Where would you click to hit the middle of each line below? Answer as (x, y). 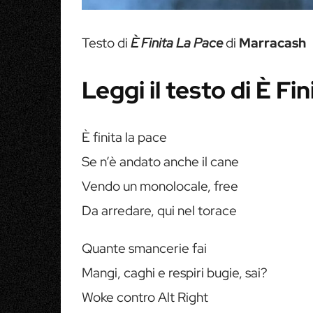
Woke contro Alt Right (145, 297)
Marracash (272, 43)
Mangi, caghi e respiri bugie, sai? (175, 273)
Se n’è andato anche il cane (160, 162)
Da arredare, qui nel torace (159, 211)
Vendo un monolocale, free (160, 186)
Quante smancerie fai (144, 248)
